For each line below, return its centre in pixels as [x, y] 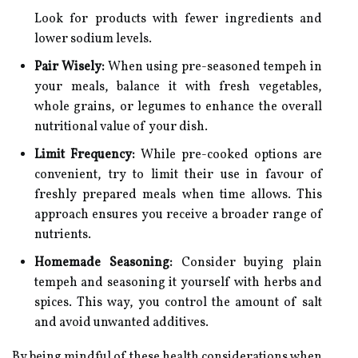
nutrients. [63, 235]
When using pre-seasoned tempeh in [213, 67]
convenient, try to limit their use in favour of [178, 175]
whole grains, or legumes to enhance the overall [178, 107]
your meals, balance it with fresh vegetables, [178, 87]
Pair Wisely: [70, 67]
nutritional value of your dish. [121, 127]
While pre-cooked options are [229, 155]
